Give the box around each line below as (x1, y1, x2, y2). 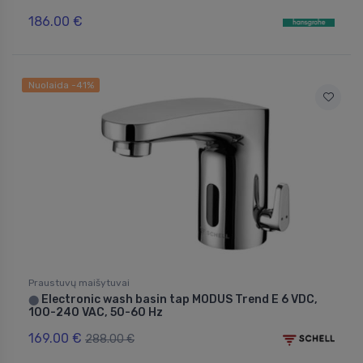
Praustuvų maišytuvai (28, 277, 130, 289)
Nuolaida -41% (28, 79, 94, 92)
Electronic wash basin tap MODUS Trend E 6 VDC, (39, 293, 318, 307)
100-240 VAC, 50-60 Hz (28, 305, 163, 320)
